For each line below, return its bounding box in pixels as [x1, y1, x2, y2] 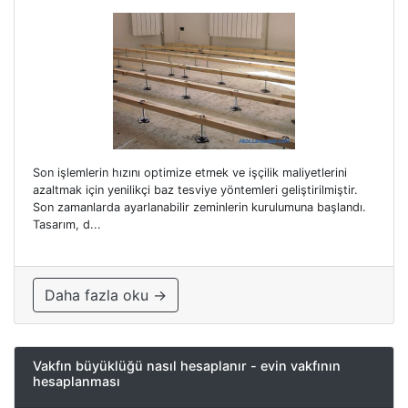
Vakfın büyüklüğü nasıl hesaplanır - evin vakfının [33, 358, 341, 373]
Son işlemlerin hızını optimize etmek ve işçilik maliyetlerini [33, 166, 347, 179]
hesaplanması [33, 373, 120, 389]
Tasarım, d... [33, 218, 101, 231]
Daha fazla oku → [45, 286, 167, 304]
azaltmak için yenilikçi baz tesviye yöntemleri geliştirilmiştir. [33, 183, 358, 197]
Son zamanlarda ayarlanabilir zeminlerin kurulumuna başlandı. [33, 200, 366, 214]
